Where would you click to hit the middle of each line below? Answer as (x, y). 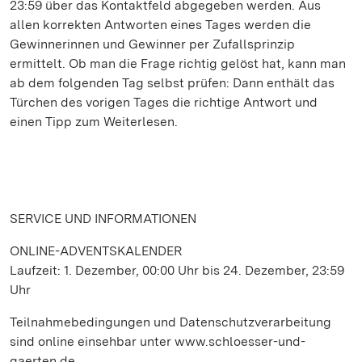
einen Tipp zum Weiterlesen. (94, 122)
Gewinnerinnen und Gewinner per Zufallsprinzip (152, 44)
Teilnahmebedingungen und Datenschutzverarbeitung (170, 322)
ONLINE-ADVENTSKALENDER (96, 251)
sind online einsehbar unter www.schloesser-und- (158, 341)
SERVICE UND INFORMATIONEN (103, 219)
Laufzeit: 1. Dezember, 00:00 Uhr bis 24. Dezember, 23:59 (177, 270)
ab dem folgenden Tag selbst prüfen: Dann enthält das (172, 83)
